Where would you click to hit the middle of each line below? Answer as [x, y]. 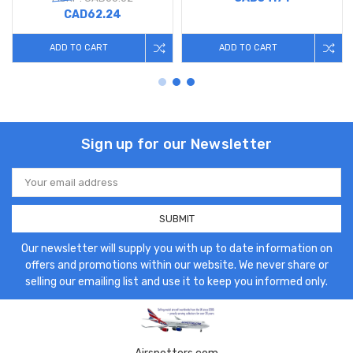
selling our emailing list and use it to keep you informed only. [176, 281]
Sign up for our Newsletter [176, 144]
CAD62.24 [92, 14]
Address [32, 187]
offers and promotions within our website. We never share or [176, 265]
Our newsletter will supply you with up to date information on [176, 248]
